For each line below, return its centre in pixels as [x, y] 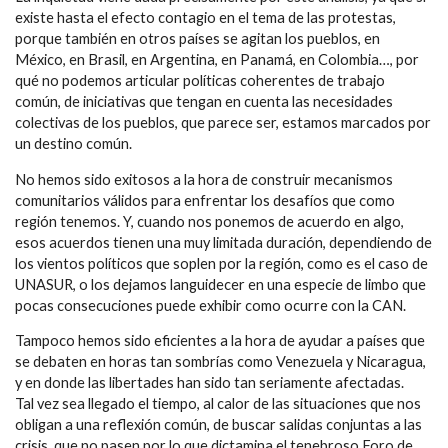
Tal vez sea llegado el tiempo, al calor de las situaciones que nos [218, 404]
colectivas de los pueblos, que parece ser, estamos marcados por [223, 123]
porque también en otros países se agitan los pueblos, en [197, 39]
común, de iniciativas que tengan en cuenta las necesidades [204, 102]
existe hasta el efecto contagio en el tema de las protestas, [205, 18]
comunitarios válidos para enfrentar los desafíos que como [205, 200]
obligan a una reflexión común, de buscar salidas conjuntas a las [218, 425]
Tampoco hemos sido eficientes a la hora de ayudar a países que [220, 341]
